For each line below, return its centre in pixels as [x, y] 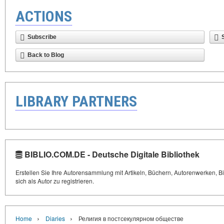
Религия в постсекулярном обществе [131, 218]
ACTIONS [44, 16]
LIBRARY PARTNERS [76, 101]
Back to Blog [46, 55]
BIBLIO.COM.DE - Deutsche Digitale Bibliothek [111, 154]
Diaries [55, 218]
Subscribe [42, 37]
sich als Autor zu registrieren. [55, 181]
